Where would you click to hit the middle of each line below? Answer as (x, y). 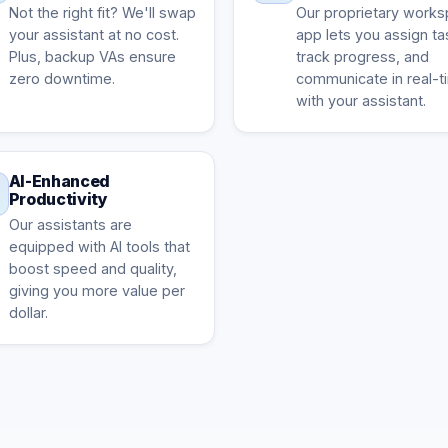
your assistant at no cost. (93, 34)
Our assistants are (70, 224)
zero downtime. (61, 78)
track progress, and (362, 56)
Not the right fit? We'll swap (102, 12)
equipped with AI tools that (99, 246)
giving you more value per (96, 290)
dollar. (28, 312)
